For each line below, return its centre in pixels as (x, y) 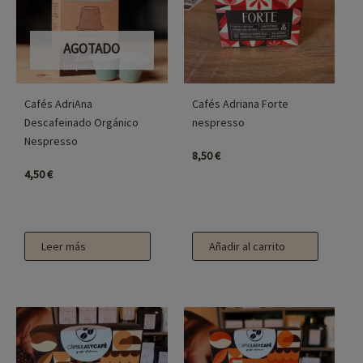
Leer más (64, 247)
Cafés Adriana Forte (240, 103)
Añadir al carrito (247, 247)
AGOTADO (92, 49)
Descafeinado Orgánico (82, 122)
